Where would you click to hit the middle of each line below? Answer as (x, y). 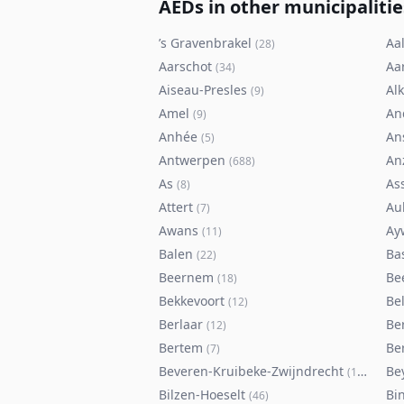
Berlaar (181, 324)
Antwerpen (192, 160)
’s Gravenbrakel (205, 43)
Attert (176, 207)
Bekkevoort (192, 301)
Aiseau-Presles (203, 90)
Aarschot (185, 66)
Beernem (186, 277)
